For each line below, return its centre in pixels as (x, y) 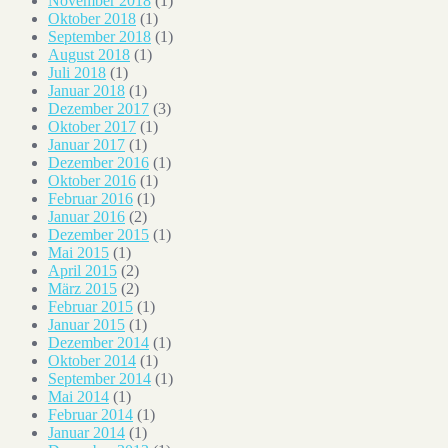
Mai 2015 (78, 252)
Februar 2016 (90, 198)
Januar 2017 (86, 144)
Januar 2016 (86, 216)
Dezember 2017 (98, 108)
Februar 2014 (90, 414)
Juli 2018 (77, 72)
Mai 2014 (78, 396)
